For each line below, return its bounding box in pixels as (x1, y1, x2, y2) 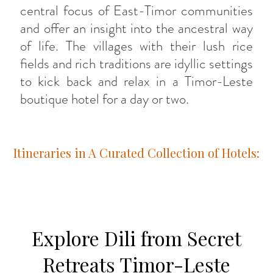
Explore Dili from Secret (32, 224, 241, 251)
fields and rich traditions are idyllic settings (20, 53, 253, 74)
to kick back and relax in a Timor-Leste (20, 71, 253, 91)
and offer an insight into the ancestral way (20, 18, 253, 38)
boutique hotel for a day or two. (20, 88, 189, 109)
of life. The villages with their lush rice (20, 35, 253, 56)
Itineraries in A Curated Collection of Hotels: (13, 144, 260, 161)
